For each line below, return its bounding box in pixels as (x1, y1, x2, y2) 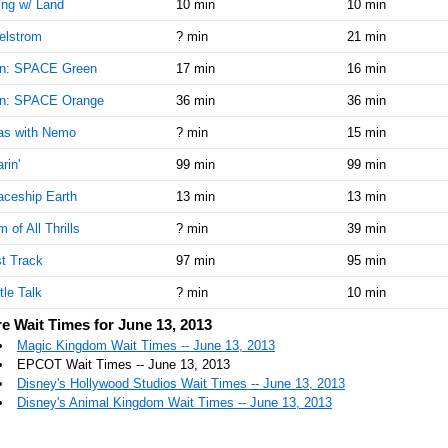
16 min (346, 60, 386, 76)
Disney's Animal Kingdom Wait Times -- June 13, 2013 (16, 394, 332, 410)
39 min (346, 220, 386, 236)
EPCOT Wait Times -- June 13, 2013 (16, 356, 230, 372)
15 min (346, 124, 386, 140)
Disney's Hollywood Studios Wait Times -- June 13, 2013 (16, 375, 345, 391)
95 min (346, 252, 386, 268)
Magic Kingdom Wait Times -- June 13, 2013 (16, 337, 275, 353)
